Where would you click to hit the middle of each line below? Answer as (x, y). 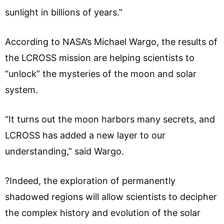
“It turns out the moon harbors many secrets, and (110, 119)
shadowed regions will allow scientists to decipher (111, 196)
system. (21, 89)
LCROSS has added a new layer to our (85, 135)
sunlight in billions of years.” (64, 12)
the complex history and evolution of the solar (103, 212)
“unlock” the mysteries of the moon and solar (101, 73)
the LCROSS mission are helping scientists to (100, 57)
